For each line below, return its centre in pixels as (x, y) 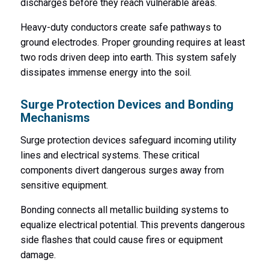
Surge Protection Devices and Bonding (127, 105)
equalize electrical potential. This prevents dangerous (132, 225)
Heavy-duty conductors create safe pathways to (121, 28)
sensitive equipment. (64, 185)
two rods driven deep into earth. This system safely (128, 58)
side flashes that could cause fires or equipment (121, 240)
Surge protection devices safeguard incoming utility (128, 140)
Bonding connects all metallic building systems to (124, 210)
